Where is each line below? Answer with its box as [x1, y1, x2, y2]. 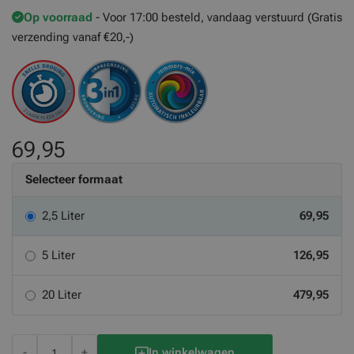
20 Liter [42, 288, 81, 302]
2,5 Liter [42, 209, 85, 223]
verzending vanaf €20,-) [12, 30, 134, 44]
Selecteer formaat [25, 172, 122, 186]
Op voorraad [24, 10, 92, 24]
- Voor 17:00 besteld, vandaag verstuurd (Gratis [96, 10, 342, 24]
